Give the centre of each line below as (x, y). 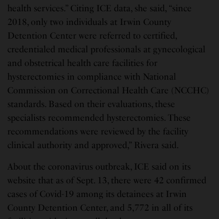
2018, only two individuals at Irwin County (89, 22)
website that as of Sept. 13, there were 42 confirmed (107, 181)
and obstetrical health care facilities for (83, 63)
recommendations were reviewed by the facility (98, 132)
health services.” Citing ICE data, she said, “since (100, 9)
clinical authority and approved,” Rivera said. (93, 145)
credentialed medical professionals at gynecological (107, 50)
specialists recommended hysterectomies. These (99, 118)
